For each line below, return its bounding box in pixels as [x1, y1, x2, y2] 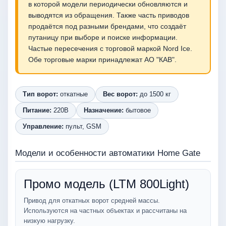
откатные [58, 90, 88, 98]
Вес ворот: [103, 90, 138, 98]
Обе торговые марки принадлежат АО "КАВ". [28, 55, 177, 64]
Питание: [23, 106, 51, 114]
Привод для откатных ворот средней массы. [24, 197, 160, 204]
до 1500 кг [138, 90, 171, 98]
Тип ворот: [23, 90, 58, 98]
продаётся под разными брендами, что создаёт [28, 22, 186, 30]
